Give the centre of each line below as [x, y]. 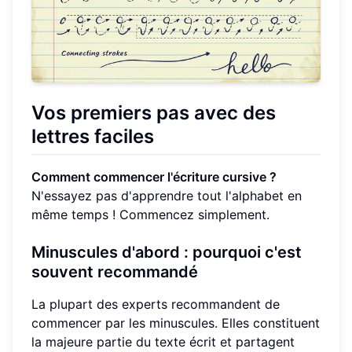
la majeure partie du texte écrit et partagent [163, 342]
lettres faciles [93, 137]
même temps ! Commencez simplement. [150, 215]
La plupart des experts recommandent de [156, 304]
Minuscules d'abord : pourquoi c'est [167, 253]
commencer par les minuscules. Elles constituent [176, 323]
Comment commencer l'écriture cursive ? [154, 177]
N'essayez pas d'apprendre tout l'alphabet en [167, 196]
